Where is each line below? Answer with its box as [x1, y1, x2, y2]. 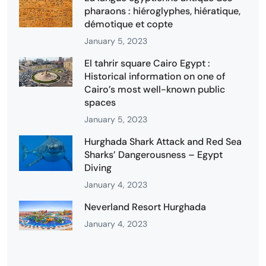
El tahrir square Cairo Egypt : [84, 56, 210, 69]
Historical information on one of [84, 69, 226, 83]
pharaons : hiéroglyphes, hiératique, [84, 4, 240, 17]
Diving [84, 161, 112, 174]
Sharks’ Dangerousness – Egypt [84, 148, 223, 161]
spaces [84, 96, 116, 109]
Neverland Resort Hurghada [84, 200, 206, 213]
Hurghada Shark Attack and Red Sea [84, 135, 242, 148]
